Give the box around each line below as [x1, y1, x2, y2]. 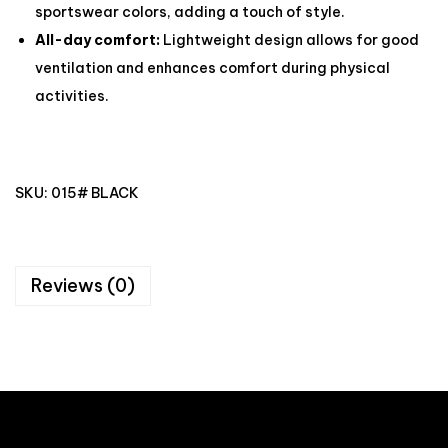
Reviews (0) [31, 274, 135, 297]
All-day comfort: [35, 31, 160, 49]
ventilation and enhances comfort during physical [35, 59, 390, 77]
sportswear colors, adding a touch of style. [35, 3, 345, 21]
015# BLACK [51, 184, 139, 202]
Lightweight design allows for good [160, 31, 419, 49]
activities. [35, 87, 109, 105]
